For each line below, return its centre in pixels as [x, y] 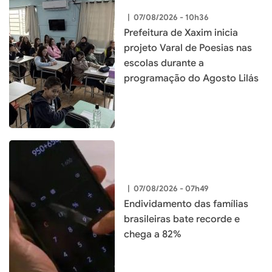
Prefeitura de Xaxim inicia [181, 32]
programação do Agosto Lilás [191, 78]
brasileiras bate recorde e [182, 219]
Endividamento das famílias [186, 204]
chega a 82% [152, 235]
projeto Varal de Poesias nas [188, 48]
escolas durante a [164, 63]
